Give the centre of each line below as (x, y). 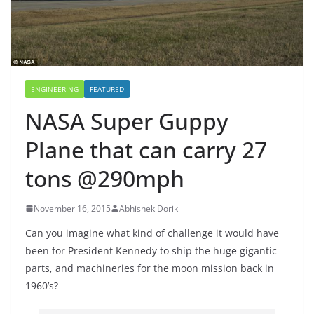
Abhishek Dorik (149, 208)
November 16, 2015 (72, 208)
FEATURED (107, 89)
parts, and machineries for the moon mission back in (150, 268)
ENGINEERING (55, 89)
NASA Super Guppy (127, 121)
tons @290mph (105, 178)
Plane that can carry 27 (146, 149)
